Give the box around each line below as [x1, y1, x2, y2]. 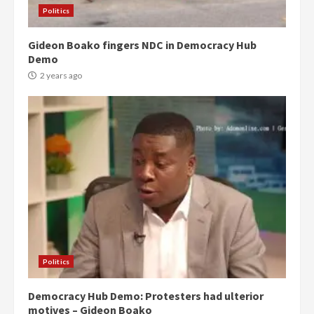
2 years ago [39, 70, 82, 81]
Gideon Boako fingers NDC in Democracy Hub [28, 38, 257, 53]
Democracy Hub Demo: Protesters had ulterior [28, 289, 264, 303]
